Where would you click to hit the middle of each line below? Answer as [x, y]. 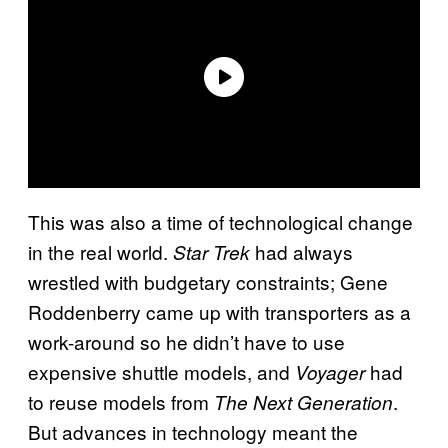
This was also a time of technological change [220, 221]
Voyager [330, 371]
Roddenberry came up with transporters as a [219, 311]
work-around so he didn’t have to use [186, 341]
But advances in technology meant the [193, 431]
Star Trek [211, 251]
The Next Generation [303, 401]
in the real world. [100, 251]
